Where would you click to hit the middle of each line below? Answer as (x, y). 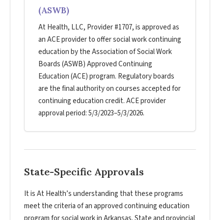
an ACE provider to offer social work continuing (110, 40)
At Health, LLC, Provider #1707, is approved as (109, 27)
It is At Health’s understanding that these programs (104, 194)
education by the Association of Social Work (105, 52)
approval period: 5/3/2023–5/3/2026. (91, 113)
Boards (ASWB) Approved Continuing (95, 64)
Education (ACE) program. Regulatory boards (106, 77)
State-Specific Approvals (84, 172)
